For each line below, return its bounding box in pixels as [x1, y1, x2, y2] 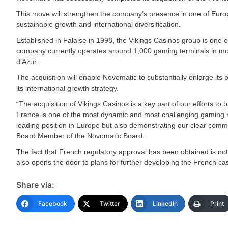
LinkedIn [153, 199, 178, 207]
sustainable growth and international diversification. [16, 20, 181, 28]
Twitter [100, 199, 120, 207]
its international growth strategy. [16, 84, 119, 92]
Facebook [38, 199, 67, 207]
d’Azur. [16, 58, 38, 66]
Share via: [16, 180, 54, 190]
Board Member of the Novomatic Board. [16, 132, 145, 140]
